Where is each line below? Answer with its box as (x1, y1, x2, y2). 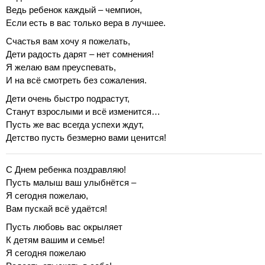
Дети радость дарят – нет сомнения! (6, 49, 154, 59)
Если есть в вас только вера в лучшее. (6, 18, 166, 28)
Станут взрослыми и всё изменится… (6, 106, 160, 117)
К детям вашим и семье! (6, 235, 105, 245)
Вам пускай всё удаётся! (6, 203, 107, 214)
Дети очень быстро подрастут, (6, 93, 130, 104)
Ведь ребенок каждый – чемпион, (6, 5, 142, 15)
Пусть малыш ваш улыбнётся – (6, 177, 136, 188)
